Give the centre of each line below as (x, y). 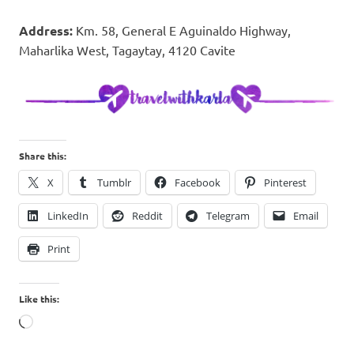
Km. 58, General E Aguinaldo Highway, (183, 30)
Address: (46, 30)
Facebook (198, 182)
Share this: (43, 155)
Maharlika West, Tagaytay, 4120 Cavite (127, 49)
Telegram (228, 215)
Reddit (147, 215)
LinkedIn (68, 215)
